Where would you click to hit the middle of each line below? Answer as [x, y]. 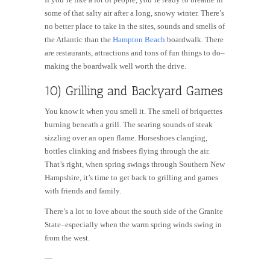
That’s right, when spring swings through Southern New [135, 165]
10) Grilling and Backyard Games [134, 91]
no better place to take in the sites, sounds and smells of [135, 27]
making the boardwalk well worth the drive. [116, 66]
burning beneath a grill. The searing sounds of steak [129, 125]
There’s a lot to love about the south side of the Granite [134, 212]
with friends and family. [84, 191]
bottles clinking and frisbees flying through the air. [127, 151]
